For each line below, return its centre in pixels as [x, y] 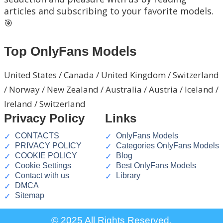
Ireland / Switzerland [45, 104]
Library [128, 176]
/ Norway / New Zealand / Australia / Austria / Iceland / [111, 90]
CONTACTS [37, 136]
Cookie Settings [43, 166]
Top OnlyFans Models [70, 52]
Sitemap [30, 196]
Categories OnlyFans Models [167, 146]
